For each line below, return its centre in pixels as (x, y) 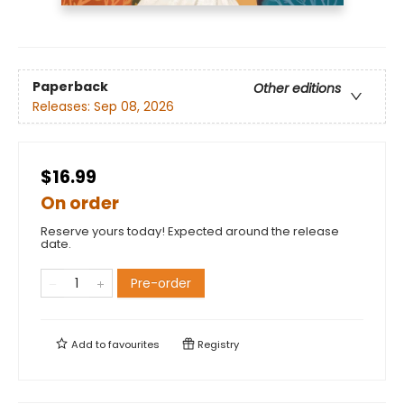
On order (80, 204)
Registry (217, 345)
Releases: (63, 106)
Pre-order (161, 284)
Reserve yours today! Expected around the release (190, 232)
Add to (88, 345)
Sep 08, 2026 (134, 106)
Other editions (297, 88)
